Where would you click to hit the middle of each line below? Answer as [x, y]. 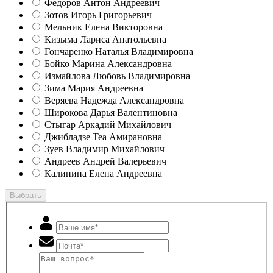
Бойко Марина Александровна [108, 63]
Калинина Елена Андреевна [103, 173]
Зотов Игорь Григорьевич [98, 15]
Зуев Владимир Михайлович [105, 149]
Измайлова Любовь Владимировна [117, 76]
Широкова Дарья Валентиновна [111, 112]
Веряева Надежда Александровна [114, 100]
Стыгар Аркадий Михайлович [108, 124]
